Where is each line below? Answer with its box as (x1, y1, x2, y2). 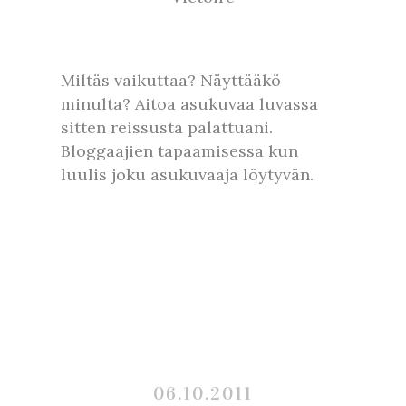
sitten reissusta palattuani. (61, 117, 273, 138)
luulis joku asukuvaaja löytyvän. (61, 164, 314, 185)
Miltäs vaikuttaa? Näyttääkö (61, 70, 281, 91)
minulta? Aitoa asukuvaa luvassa (61, 93, 318, 114)
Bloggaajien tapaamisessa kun (61, 140, 298, 161)
